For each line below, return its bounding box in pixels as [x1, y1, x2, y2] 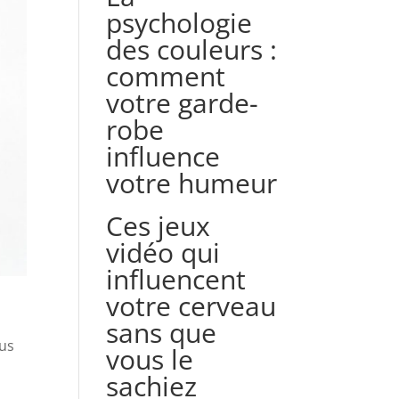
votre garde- [106, 85, 259, 121]
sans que [106, 314, 217, 351]
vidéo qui [106, 234, 221, 271]
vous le [106, 341, 194, 378]
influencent [106, 261, 247, 297]
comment [106, 58, 226, 94]
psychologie [106, 4, 253, 41]
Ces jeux [106, 208, 211, 244]
